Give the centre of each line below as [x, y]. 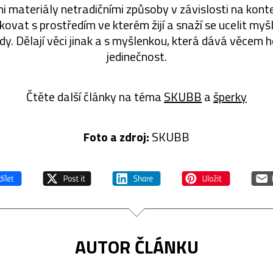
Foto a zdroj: [116, 137]
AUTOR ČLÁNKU [136, 247]
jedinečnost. [136, 57]
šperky [230, 97]
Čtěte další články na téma [95, 97]
